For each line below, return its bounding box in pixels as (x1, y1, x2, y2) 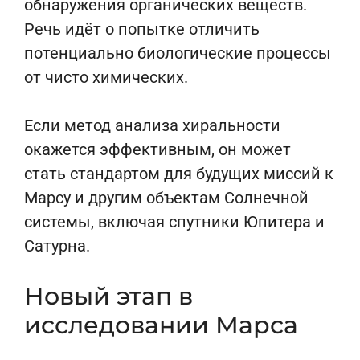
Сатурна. (24, 236, 90, 256)
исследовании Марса (24, 310, 298, 340)
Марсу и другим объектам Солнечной (24, 188, 309, 207)
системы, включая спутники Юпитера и (24, 212, 325, 231)
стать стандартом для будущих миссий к (24, 164, 333, 183)
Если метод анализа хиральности (24, 116, 280, 135)
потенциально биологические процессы (24, 43, 331, 63)
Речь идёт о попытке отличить (24, 19, 260, 39)
